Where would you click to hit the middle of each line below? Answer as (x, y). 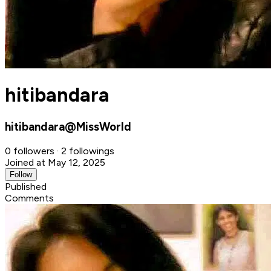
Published (26, 186)
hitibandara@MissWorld (68, 126)
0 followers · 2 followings (60, 151)
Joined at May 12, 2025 (55, 162)
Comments (29, 198)
